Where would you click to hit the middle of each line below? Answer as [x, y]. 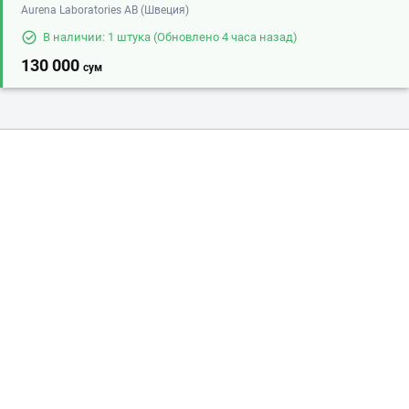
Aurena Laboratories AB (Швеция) [105, 10]
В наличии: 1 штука [97, 37]
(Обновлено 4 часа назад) [224, 37]
